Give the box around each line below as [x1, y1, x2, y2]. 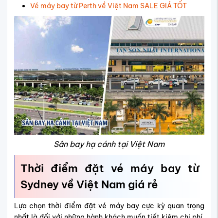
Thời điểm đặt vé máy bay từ [20, 162, 199, 176]
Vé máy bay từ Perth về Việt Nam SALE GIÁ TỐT [30, 1, 187, 10]
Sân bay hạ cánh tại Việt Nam [54, 139, 164, 149]
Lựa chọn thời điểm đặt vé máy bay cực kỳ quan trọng [14, 201, 204, 210]
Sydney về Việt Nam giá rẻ [20, 178, 161, 192]
